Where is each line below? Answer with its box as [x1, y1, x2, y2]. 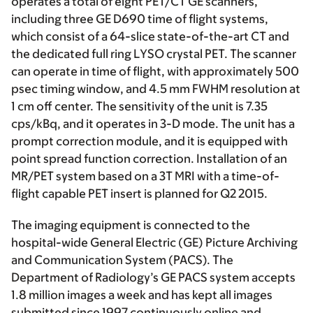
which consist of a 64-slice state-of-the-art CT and [11, 29, 289, 43]
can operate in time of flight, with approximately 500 [11, 64, 299, 78]
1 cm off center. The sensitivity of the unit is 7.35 [11, 99, 268, 113]
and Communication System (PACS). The [11, 253, 233, 267]
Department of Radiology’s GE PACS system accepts [11, 270, 296, 284]
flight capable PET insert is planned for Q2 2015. [11, 187, 268, 201]
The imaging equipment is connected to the [11, 218, 250, 232]
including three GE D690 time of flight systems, [11, 12, 268, 26]
